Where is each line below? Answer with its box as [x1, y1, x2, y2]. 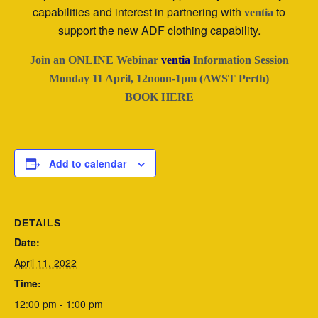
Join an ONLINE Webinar [29, 54, 161, 67]
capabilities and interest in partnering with [33, 4, 244, 21]
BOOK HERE [124, 91, 194, 104]
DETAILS [14, 217, 61, 229]
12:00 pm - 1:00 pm [14, 297, 103, 312]
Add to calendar [49, 156, 126, 171]
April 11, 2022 [14, 256, 77, 270]
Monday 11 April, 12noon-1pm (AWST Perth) [49, 72, 269, 85]
